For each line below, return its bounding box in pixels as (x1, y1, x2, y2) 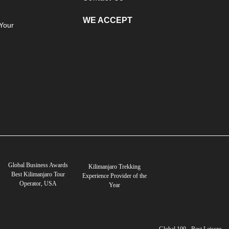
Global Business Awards (8, 161, 68, 169)
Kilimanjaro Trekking (88, 163, 141, 171)
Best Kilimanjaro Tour (11, 170, 65, 178)
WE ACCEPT (83, 15, 132, 25)
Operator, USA (19, 179, 57, 187)
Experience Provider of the (82, 172, 147, 180)
